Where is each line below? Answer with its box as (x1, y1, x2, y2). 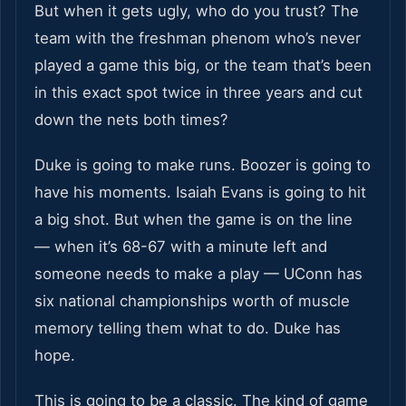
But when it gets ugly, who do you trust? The (34, 2, 359, 21)
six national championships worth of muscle (34, 292, 350, 311)
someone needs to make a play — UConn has (34, 265, 362, 284)
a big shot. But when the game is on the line (34, 210, 353, 229)
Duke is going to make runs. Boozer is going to (34, 156, 371, 175)
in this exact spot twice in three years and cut (34, 83, 362, 102)
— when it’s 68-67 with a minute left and (34, 237, 327, 256)
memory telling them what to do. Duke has (34, 319, 341, 338)
